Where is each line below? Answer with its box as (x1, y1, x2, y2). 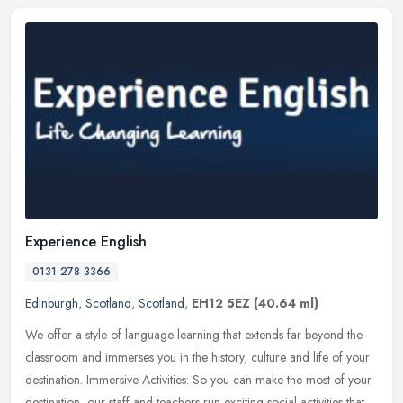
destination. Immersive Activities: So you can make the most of (25, 371, 345, 390)
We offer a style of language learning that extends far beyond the (25, 326, 363, 345)
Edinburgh (25, 294, 78, 313)
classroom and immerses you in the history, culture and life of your (25, 348, 370, 367)
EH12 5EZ (192, 294, 250, 313)
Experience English (25, 231, 147, 253)
